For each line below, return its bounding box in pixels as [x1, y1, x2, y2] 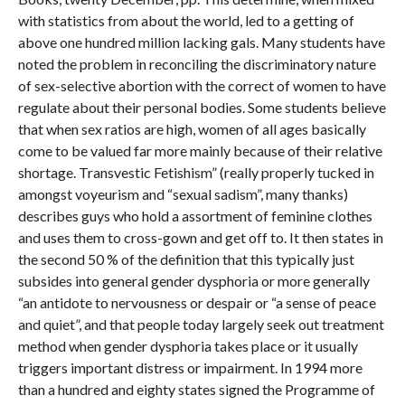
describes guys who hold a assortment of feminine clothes [17, 207, 372, 224]
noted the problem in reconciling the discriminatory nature [17, 55, 376, 72]
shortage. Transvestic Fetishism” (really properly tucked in [17, 164, 374, 181]
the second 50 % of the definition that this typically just [17, 250, 354, 268]
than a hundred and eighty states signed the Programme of [17, 381, 375, 398]
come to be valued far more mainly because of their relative [17, 142, 382, 159]
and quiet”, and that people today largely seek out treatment [17, 316, 384, 333]
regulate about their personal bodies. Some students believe [17, 99, 386, 116]
